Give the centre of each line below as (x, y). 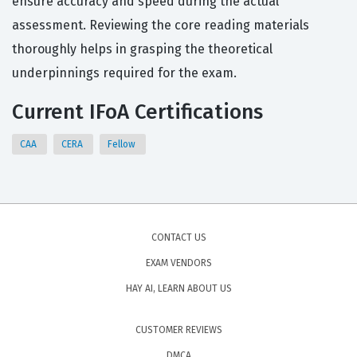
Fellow (123, 145)
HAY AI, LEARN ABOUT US (178, 289)
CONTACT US (178, 238)
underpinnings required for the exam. (124, 73)
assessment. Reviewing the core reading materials (161, 25)
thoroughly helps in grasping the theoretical (142, 49)
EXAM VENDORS (178, 263)
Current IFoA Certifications (137, 112)
